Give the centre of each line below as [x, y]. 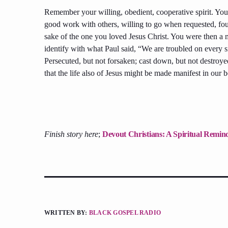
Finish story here [71, 134]
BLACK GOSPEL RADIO [125, 213]
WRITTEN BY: [67, 213]
